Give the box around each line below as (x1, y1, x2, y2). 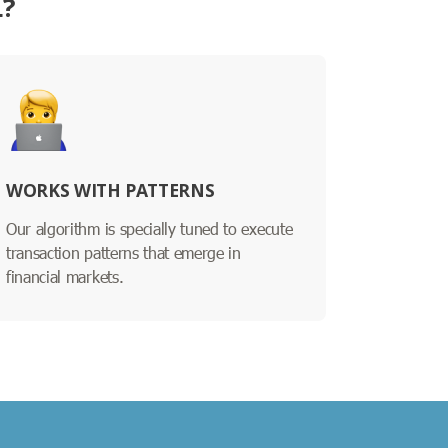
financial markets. (6, 265, 124, 287)
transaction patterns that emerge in (6, 241, 241, 263)
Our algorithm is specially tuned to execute (6, 217, 293, 239)
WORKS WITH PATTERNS (6, 177, 215, 202)
